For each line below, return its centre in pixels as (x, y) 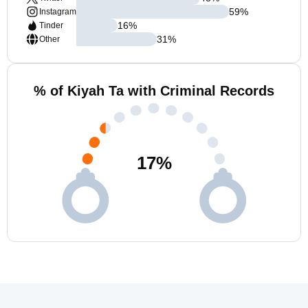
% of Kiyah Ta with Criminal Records (154, 91)
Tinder (51, 25)
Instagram (58, 12)
